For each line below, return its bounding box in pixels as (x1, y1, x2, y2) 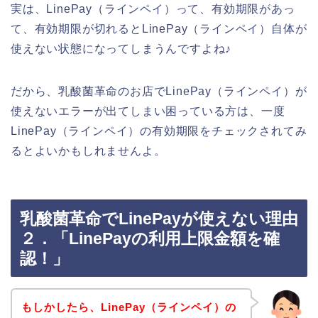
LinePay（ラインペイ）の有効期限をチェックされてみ (11, 124, 307, 137)
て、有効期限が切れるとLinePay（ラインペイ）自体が (11, 22, 307, 35)
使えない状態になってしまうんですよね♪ (11, 42, 232, 55)
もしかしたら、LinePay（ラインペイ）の (21, 300, 236, 313)
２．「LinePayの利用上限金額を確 (20, 229, 280, 248)
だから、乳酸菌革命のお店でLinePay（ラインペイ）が (11, 84, 307, 97)
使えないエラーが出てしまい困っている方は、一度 (11, 104, 285, 117)
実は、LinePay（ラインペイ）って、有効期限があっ (11, 2, 295, 15)
